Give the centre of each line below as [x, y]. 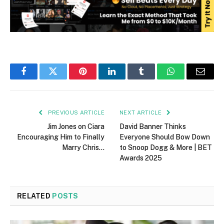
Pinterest [97, 79]
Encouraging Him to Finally [61, 137]
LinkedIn [128, 79]
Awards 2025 [141, 158]
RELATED [35, 196]
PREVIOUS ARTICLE [75, 112]
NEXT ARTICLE [141, 112]
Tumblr [154, 79]
